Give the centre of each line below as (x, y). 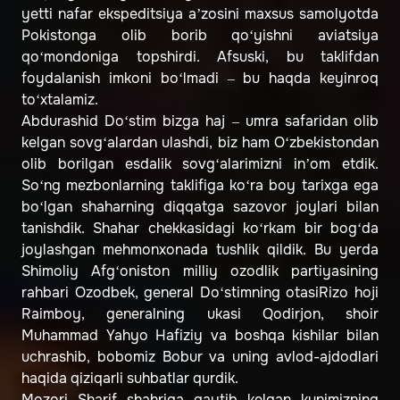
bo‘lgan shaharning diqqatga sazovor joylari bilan (200, 207)
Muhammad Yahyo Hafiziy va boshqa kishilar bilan (200, 336)
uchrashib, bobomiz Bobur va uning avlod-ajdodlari (200, 357)
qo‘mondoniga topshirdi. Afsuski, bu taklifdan (200, 57)
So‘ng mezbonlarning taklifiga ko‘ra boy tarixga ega (200, 186)
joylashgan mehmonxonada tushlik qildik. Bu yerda (200, 250)
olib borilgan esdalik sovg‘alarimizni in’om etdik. (200, 164)
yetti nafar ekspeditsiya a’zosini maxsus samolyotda (200, 14)
